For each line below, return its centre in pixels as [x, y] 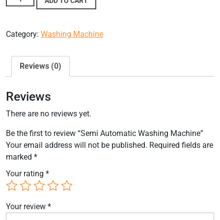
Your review [27, 207]
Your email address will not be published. [77, 145]
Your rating [26, 174]
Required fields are [181, 145]
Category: [23, 34]
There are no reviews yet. [49, 114]
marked [20, 157]
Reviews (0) [41, 66]
